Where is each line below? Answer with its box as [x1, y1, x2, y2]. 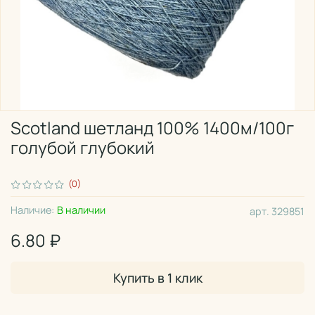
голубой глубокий [11, 135, 155, 159]
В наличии [57, 203, 105, 217]
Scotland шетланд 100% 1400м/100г [11, 115, 294, 139]
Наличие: [11, 203, 54, 217]
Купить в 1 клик [112, 269, 202, 287]
